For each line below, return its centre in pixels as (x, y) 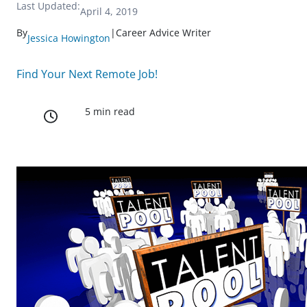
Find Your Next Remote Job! (87, 74)
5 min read (110, 112)
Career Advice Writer (163, 33)
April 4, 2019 (109, 11)
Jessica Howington (69, 38)
